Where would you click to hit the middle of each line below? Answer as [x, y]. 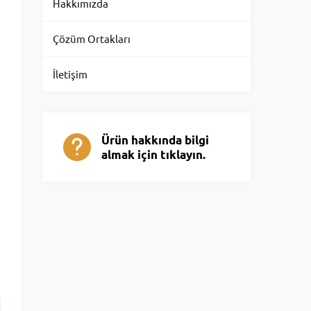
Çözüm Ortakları [92, 39]
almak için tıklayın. [153, 154]
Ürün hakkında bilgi [155, 140]
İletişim [70, 74]
